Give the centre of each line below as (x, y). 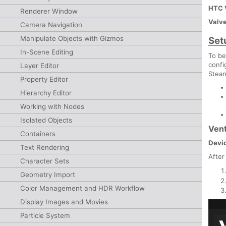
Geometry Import (48, 175)
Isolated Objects (46, 120)
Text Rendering (45, 147)
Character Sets (45, 161)
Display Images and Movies (64, 202)
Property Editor (44, 79)
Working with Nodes (52, 106)
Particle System (45, 215)
